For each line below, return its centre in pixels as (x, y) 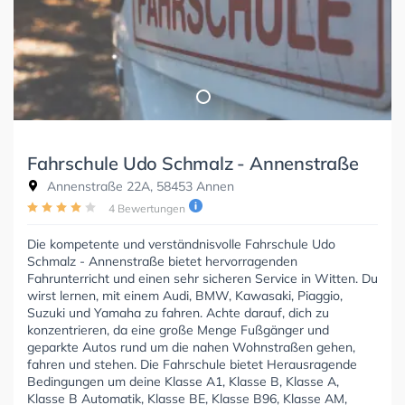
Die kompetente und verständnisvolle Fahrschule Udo (181, 244)
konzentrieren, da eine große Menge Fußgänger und (178, 330)
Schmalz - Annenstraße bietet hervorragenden (162, 261)
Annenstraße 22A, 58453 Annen (139, 186)
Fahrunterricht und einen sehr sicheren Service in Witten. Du (202, 278)
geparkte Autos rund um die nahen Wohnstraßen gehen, (191, 347)
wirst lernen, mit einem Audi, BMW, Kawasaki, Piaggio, (185, 295)
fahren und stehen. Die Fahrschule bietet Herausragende (192, 364)
